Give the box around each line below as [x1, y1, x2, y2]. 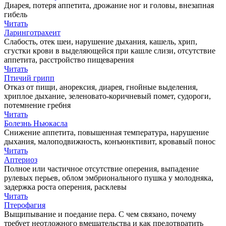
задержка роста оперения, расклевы [4, 182, 127, 191]
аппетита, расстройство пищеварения [4, 55, 134, 64]
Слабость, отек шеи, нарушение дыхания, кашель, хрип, [4, 37, 197, 46]
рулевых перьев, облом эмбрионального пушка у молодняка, [4, 173, 213, 182]
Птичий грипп [4, 73, 54, 82]
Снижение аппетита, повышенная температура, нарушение [4, 128, 209, 137]
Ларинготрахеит [4, 28, 61, 37]
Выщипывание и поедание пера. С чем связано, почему [4, 209, 196, 218]
